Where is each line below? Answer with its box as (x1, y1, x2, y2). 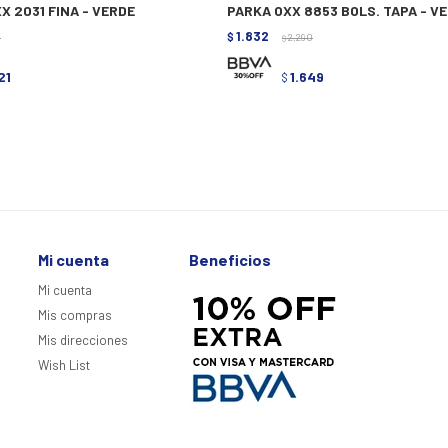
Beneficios (189, 250, 272, 270)
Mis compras (38, 307, 113, 324)
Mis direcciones (38, 332, 129, 349)
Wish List (38, 357, 91, 374)
